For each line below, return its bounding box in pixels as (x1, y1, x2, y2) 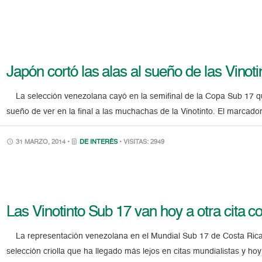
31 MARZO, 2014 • (14, 139, 72, 146)
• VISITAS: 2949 (119, 139, 165, 146)
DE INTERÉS (80, 139, 118, 146)
